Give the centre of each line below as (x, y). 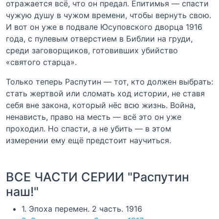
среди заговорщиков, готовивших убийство (92, 50)
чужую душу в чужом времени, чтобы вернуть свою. (109, 15)
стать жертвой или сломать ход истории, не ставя (105, 93)
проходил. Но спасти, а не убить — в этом (88, 128)
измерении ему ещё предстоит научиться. (88, 140)
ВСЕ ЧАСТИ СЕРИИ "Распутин (98, 177)
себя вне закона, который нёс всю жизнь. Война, (101, 105)
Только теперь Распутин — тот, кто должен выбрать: (109, 81)
